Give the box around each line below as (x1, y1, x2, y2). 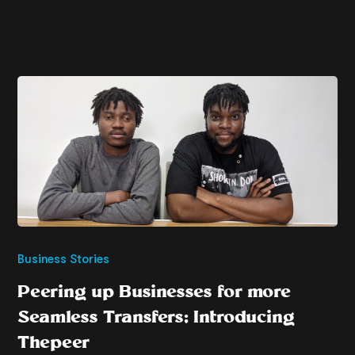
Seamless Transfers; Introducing (17, 305, 296, 327)
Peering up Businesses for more (17, 280, 292, 302)
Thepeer (17, 330, 90, 353)
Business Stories (17, 250, 110, 265)
